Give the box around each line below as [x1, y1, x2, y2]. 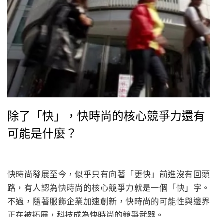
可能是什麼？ [7, 125, 77, 141]
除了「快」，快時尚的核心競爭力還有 [7, 108, 205, 124]
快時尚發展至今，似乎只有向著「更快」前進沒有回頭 [7, 169, 210, 180]
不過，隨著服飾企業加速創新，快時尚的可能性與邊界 [7, 196, 210, 207]
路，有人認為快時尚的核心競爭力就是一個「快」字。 [7, 182, 210, 193]
